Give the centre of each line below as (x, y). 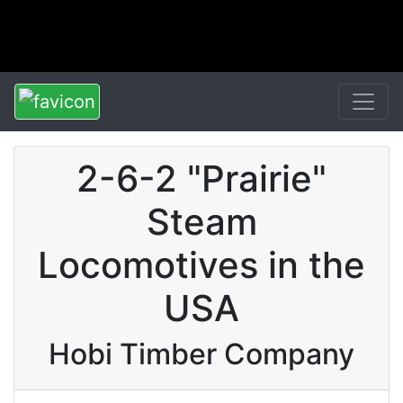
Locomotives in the (201, 265)
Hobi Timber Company (201, 354)
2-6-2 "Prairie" (201, 179)
